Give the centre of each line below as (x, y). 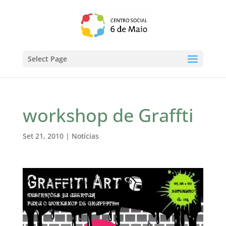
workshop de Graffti (108, 115)
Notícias (85, 136)
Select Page (47, 59)
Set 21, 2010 (43, 136)
